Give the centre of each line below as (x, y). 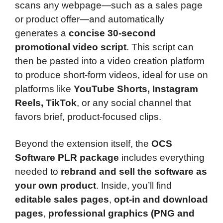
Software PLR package (67, 157)
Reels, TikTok (46, 103)
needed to (38, 171)
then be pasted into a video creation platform (110, 61)
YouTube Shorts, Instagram (136, 89)
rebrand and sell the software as (134, 171)
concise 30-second (112, 33)
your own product (56, 185)
